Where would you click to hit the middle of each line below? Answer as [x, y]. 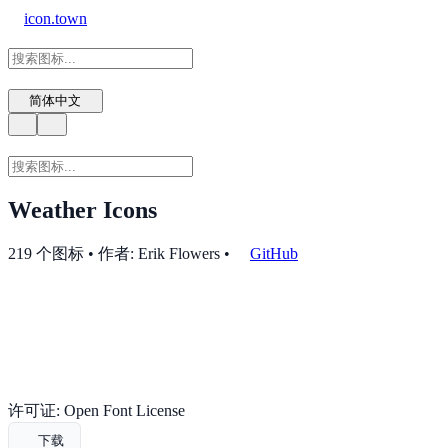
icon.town [55, 18]
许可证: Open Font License [96, 411]
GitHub [274, 254]
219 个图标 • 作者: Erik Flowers [114, 254]
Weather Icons [82, 209]
